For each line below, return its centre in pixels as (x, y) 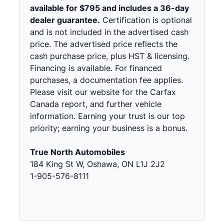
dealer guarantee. (65, 20)
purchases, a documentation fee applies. (106, 80)
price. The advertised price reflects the (104, 44)
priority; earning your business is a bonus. (110, 128)
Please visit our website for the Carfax (103, 92)
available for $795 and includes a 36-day (109, 8)
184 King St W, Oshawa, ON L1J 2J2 (97, 164)
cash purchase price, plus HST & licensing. (110, 56)
